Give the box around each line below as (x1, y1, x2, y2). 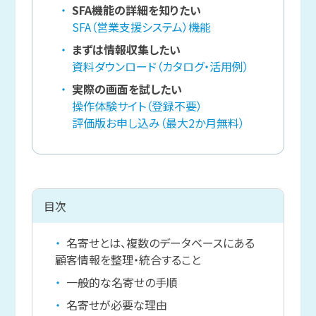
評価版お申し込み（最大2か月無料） (71, 114, 245, 131)
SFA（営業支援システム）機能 (71, 18, 211, 35)
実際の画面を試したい (71, 80, 182, 97)
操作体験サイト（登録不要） (71, 97, 202, 114)
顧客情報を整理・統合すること (54, 250, 201, 268)
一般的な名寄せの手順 (66, 273, 178, 291)
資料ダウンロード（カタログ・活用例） (71, 57, 249, 75)
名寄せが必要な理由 (66, 296, 167, 313)
